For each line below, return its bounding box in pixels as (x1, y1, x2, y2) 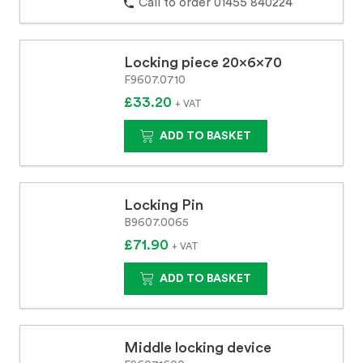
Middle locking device (124, 340, 271, 355)
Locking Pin (124, 198, 203, 212)
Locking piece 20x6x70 (124, 55, 282, 70)
